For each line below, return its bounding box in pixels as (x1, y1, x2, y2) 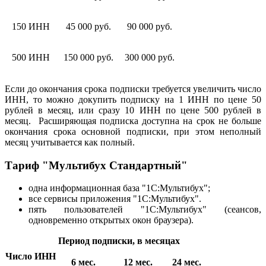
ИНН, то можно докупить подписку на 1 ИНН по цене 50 (5, 94, 261, 104)
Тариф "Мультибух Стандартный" (5, 159, 191, 172)
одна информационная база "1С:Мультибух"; (28, 183, 210, 194)
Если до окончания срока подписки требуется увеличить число (5, 83, 261, 94)
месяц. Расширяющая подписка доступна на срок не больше (5, 115, 261, 126)
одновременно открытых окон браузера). (28, 215, 194, 226)
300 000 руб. (125, 52, 175, 62)
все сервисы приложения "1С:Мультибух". (28, 194, 201, 204)
